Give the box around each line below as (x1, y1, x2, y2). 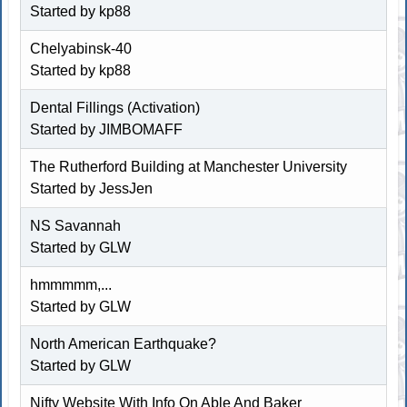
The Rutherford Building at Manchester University (30, 158, 348, 174)
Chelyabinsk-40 (30, 40, 133, 56)
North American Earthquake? (30, 335, 217, 352)
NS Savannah (30, 217, 122, 233)
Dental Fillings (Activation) (30, 99, 201, 115)
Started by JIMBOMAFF (30, 121, 184, 137)
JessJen (99, 180, 154, 196)
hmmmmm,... (30, 276, 113, 293)
